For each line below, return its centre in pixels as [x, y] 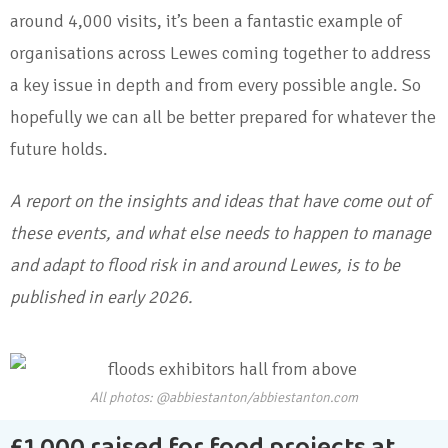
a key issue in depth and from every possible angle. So [215, 85]
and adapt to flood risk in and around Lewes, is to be [205, 265]
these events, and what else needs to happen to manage [220, 233]
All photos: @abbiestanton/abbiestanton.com [224, 398]
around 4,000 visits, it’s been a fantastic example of [206, 21]
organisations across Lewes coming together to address [220, 53]
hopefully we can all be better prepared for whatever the [223, 117]
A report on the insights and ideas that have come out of [220, 201]
